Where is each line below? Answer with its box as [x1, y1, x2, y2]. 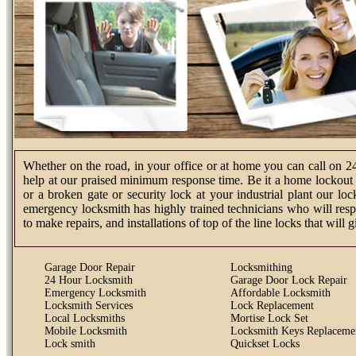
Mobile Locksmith [44, 325, 127, 337]
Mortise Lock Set [230, 312, 308, 324]
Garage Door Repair [44, 261, 135, 273]
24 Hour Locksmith [44, 274, 133, 286]
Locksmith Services [44, 300, 133, 311]
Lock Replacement [230, 300, 314, 311]
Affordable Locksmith [230, 287, 331, 299]
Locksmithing [230, 261, 292, 273]
